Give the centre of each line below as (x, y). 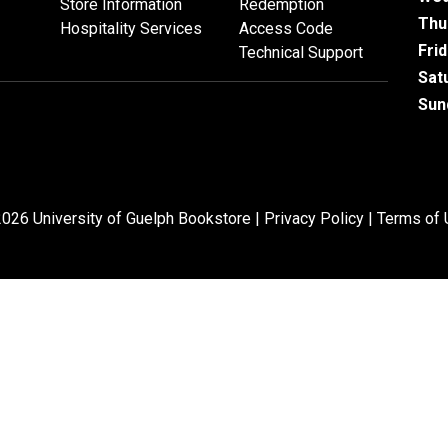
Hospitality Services (131, 28)
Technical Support (301, 52)
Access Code (286, 28)
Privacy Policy (314, 218)
